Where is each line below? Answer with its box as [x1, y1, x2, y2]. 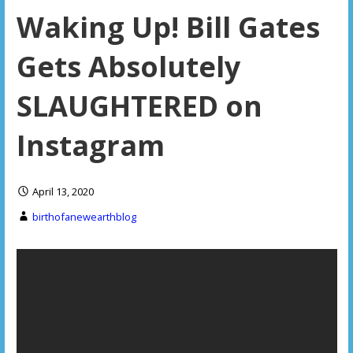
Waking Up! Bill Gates [16, 8, 320, 47]
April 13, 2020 [32, 184, 94, 199]
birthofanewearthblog [32, 210, 136, 225]
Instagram [16, 126, 165, 165]
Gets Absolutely [16, 47, 240, 87]
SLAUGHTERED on [16, 87, 262, 126]
